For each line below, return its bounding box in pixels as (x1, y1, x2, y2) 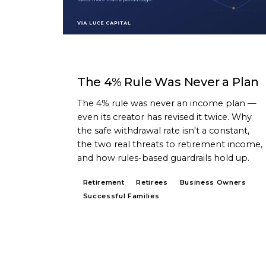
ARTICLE (83, 55, 115, 64)
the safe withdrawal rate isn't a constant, (77, 125, 249, 137)
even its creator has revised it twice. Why (77, 112, 252, 123)
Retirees (136, 178, 168, 187)
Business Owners (179, 178, 246, 187)
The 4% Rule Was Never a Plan (77, 75, 259, 90)
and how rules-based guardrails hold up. (77, 153, 249, 164)
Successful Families (83, 192, 160, 201)
